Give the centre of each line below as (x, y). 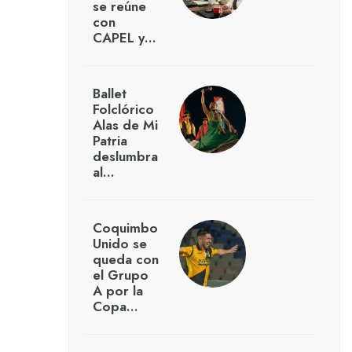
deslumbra (125, 157)
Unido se (119, 244)
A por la (117, 291)
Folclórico (123, 110)
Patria (110, 141)
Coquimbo (125, 228)
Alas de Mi (125, 125)
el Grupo (120, 275)
